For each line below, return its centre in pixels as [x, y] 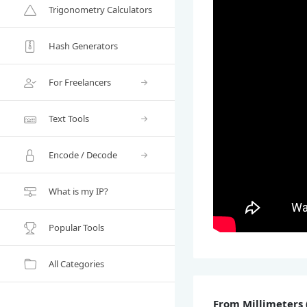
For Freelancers [80, 82]
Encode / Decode [83, 155]
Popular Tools [76, 227]
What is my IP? [78, 191]
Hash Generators [83, 46]
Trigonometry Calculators [100, 9]
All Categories [76, 263]
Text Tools [69, 118]
